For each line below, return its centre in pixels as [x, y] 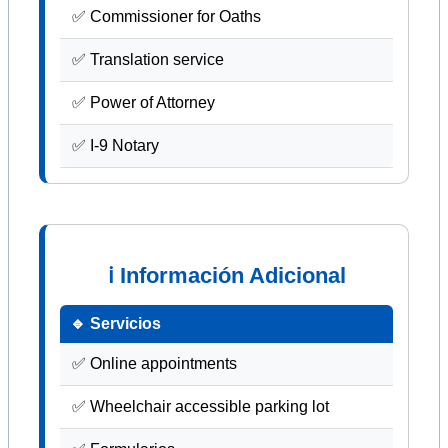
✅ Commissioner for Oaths [166, 16]
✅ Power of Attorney [143, 102]
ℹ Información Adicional [226, 275]
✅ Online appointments [154, 363]
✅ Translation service [148, 59]
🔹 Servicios [115, 323]
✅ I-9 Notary [115, 145]
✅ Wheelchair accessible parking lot [200, 406]
